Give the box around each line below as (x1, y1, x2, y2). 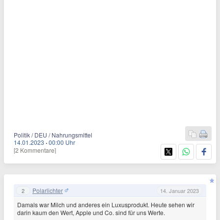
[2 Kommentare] (14, 146, 56, 154)
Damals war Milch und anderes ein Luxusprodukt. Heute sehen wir (17, 200, 194, 209)
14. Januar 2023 (160, 186, 199, 194)
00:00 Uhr (49, 138, 75, 146)
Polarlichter (32, 186, 63, 194)
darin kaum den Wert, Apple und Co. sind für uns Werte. (17, 208, 165, 217)
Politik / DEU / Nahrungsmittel (14, 131, 92, 139)
